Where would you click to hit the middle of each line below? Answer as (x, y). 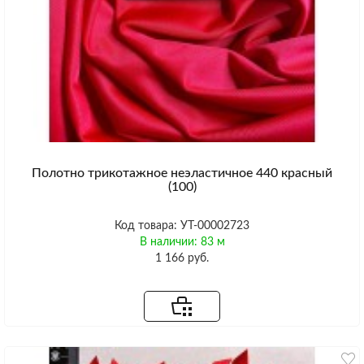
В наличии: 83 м (182, 242)
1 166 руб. (182, 258)
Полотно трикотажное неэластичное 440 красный (182, 173)
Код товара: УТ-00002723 (182, 225)
